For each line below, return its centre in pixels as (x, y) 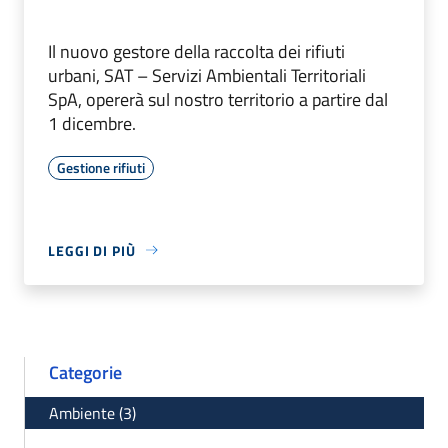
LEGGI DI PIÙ (92, 250)
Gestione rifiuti (101, 167)
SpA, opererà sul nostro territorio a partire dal (218, 99)
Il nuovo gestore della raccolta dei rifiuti (196, 51)
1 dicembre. (92, 123)
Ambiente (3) (92, 412)
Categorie (85, 372)
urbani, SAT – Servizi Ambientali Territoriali (207, 75)
